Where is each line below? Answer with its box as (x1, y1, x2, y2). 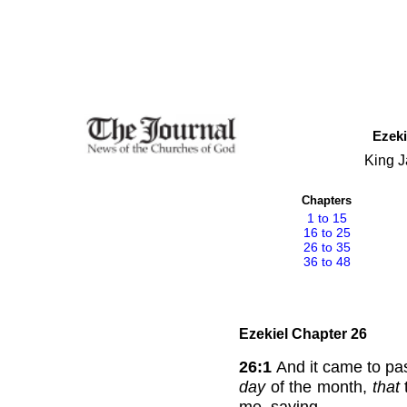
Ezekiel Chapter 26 (239, 325, 367, 342)
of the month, (265, 377, 372, 396)
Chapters (302, 194, 352, 207)
